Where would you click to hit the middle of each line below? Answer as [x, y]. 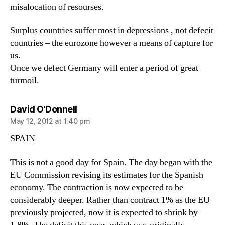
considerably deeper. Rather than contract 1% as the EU [110, 200]
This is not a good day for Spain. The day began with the [111, 162]
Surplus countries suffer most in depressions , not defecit [112, 30]
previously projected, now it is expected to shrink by [104, 212]
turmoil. [25, 81]
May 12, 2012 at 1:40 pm [50, 121]
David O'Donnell [44, 109]
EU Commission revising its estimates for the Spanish [107, 175]
